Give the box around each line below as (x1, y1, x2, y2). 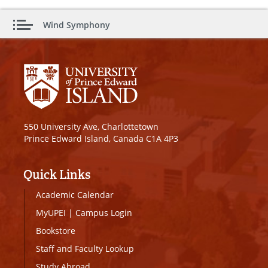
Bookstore (36, 224, 75, 236)
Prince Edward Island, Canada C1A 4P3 (24, 132, 178, 144)
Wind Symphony (43, 19, 110, 31)
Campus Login (75, 206, 132, 218)
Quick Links (23, 166, 90, 182)
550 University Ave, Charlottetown (24, 120, 159, 132)
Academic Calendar (36, 188, 114, 200)
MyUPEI (36, 206, 66, 218)
